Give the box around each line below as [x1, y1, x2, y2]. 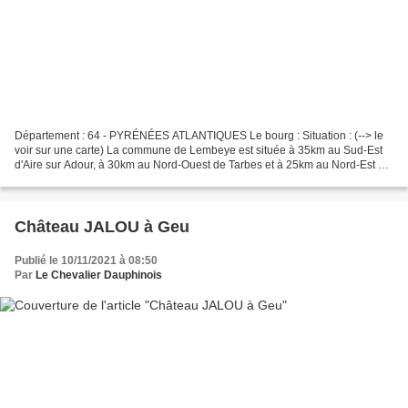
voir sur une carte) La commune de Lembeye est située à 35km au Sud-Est [15, 144, 382, 158]
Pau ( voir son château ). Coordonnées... [15, 173, 214, 187]
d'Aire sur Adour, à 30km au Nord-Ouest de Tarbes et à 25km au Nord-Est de [15, 158, 391, 172]
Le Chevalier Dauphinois [36, 269, 162, 282]
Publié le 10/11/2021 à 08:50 [15, 254, 158, 268]
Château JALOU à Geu [15, 218, 189, 237]
